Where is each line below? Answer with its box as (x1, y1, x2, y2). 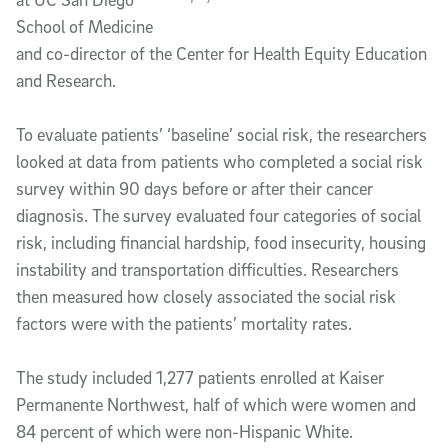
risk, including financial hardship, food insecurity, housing (16, 232, 426, 254)
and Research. (16, 70, 120, 92)
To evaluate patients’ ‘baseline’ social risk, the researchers (16, 124, 427, 146)
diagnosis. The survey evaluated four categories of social (16, 205, 421, 227)
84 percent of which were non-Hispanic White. (16, 421, 357, 443)
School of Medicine (16, 16, 153, 38)
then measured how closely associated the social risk (16, 286, 396, 308)
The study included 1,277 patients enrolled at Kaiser (16, 367, 384, 389)
